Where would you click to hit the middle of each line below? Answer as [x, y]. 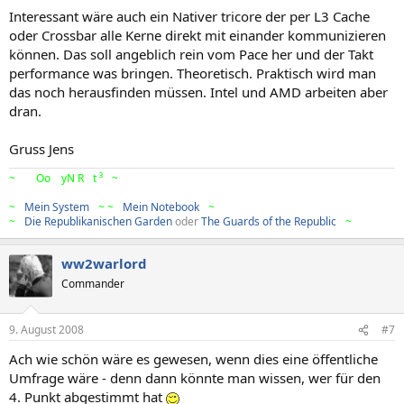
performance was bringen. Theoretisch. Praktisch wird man [193, 73]
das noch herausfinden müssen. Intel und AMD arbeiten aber [198, 92]
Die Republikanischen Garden [98, 221]
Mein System [57, 207]
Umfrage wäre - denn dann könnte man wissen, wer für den [195, 378]
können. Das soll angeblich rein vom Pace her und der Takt [191, 54]
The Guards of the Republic [269, 221]
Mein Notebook [161, 207]
